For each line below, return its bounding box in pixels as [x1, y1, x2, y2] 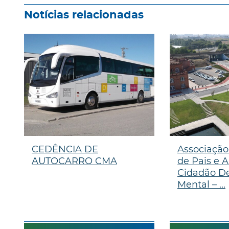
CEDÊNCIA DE [32, 143, 98, 155]
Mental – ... [177, 178, 225, 190]
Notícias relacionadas [24, 9, 144, 20]
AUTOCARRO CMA [32, 155, 117, 167]
